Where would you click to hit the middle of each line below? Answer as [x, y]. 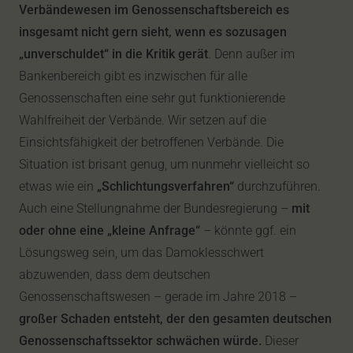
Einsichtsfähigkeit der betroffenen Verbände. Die [151, 142]
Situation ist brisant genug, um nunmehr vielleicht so [164, 164]
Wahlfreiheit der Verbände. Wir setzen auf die [143, 120]
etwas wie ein [58, 186]
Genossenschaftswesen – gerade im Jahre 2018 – [158, 297]
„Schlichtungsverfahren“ [165, 186]
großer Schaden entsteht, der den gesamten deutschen [175, 319]
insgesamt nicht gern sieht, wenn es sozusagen [153, 32]
